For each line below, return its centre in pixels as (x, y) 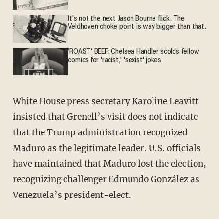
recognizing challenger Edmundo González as (106, 179)
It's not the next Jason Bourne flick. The (126, 19)
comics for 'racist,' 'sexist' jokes (115, 60)
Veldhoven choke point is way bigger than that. (137, 27)
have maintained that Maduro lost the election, (109, 164)
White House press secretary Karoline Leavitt (17, 101)
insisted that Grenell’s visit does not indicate (105, 117)
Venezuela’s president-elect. (72, 195)
